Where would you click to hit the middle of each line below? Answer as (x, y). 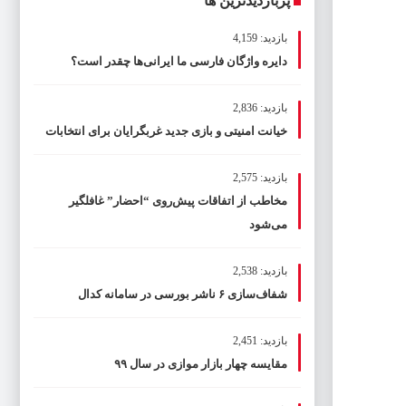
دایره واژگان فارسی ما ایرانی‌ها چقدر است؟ (179, 61)
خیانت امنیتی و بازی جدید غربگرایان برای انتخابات (166, 131)
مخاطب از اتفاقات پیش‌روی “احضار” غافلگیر (178, 201)
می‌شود (268, 224)
